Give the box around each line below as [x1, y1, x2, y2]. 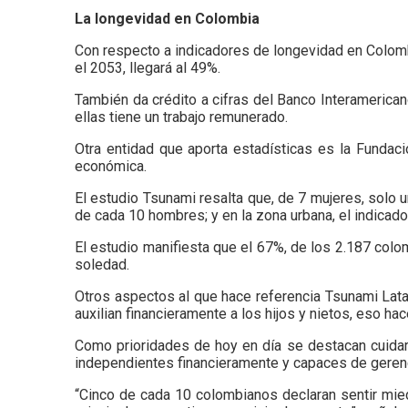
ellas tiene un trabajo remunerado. [75, 107, 288, 126]
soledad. [75, 255, 129, 273]
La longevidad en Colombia [75, 9, 260, 27]
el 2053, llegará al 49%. [75, 58, 220, 76]
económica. [75, 157, 147, 175]
